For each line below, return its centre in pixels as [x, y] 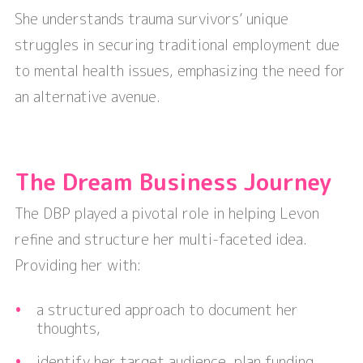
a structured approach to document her [167, 310]
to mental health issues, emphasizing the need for [180, 71]
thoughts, [68, 329]
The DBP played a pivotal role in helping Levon [167, 214]
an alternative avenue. [88, 97]
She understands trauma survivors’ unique [152, 19]
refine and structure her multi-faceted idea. [161, 240]
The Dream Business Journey [173, 182]
